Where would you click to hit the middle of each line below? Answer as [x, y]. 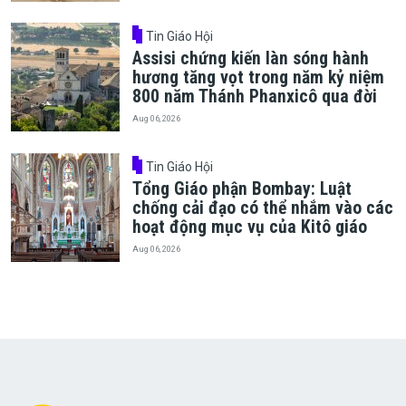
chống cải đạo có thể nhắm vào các [262, 208]
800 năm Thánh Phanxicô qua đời [254, 96]
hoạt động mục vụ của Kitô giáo [249, 227]
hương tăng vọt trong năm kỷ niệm [258, 77]
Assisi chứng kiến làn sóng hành [250, 58]
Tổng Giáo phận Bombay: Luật [242, 188]
